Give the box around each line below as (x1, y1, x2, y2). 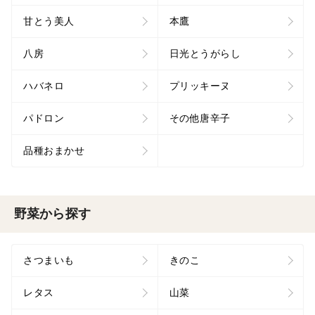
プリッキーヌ (169, 80, 231, 92)
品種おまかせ (23, 145, 84, 157)
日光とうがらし (169, 48, 240, 60)
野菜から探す (14, 207, 91, 221)
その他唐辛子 (169, 112, 231, 124)
